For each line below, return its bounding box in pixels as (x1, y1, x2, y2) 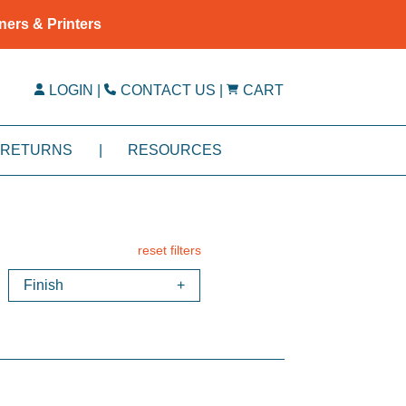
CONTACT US (121, 82, 217, 99)
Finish (23, 277, 63, 294)
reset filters (137, 243, 201, 258)
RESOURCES (128, 141, 223, 158)
